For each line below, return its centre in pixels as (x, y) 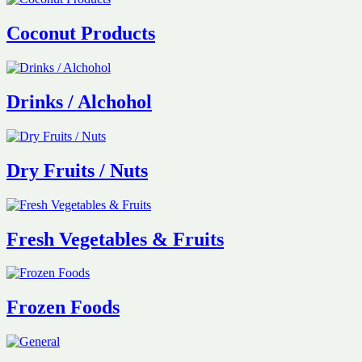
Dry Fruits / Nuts (77, 170)
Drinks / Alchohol (79, 101)
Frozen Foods (63, 307)
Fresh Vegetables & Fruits (115, 239)
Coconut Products (81, 34)
